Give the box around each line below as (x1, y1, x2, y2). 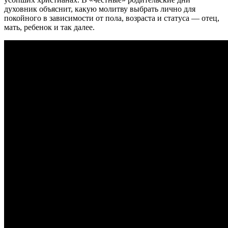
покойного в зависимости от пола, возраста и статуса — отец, (4, 13, 219, 22)
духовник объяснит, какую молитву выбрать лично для (4, 4, 195, 13)
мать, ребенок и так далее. (4, 22, 95, 32)
